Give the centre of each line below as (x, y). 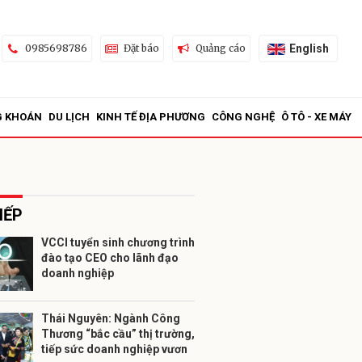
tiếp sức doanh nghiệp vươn (114, 349)
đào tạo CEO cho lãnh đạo (110, 258)
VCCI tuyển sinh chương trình (118, 242)
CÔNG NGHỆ (243, 117)
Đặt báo (141, 48)
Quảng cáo (220, 48)
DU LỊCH (69, 117)
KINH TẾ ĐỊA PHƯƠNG (151, 117)
